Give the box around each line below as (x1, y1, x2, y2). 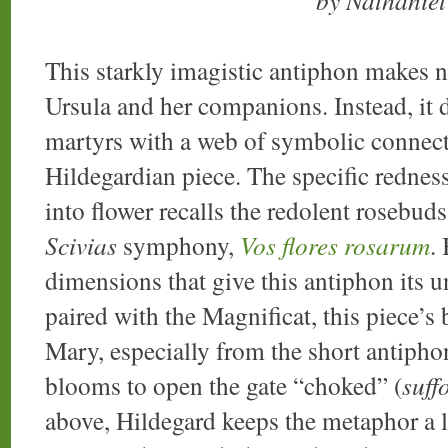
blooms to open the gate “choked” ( (45, 368, 402, 403)
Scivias (45, 228, 117, 263)
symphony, (117, 228, 240, 263)
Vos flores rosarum (240, 228, 430, 263)
